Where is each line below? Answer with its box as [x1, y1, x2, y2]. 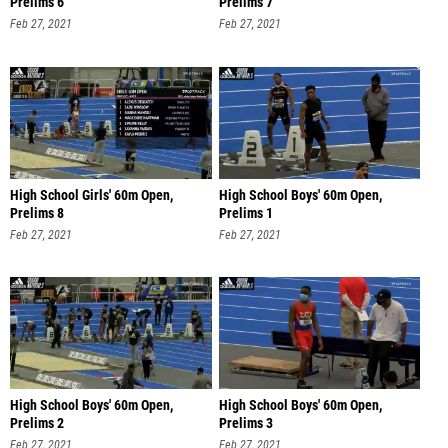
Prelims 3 [218, 415, 273, 433]
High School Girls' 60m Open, [10, 186, 173, 204]
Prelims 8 [10, 204, 64, 222]
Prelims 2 [10, 415, 64, 433]
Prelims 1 [218, 204, 273, 222]
